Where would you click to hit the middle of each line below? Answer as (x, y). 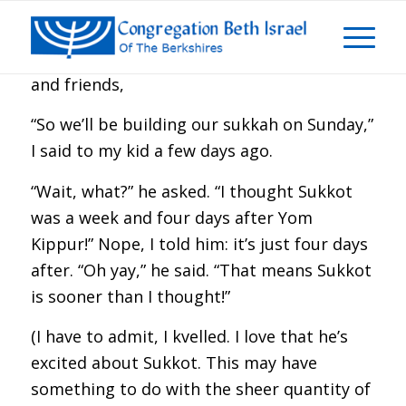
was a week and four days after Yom (171, 217)
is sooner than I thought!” (130, 296)
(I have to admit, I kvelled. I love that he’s (189, 336)
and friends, (77, 84)
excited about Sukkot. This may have (174, 362)
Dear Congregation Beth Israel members (189, 58)
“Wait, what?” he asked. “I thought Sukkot (191, 191)
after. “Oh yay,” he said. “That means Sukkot (201, 270)
